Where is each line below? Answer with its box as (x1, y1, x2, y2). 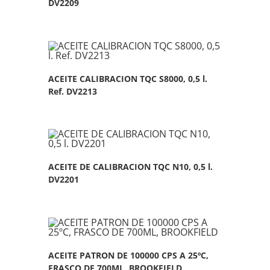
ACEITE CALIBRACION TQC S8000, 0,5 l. (48, 72, 208, 84)
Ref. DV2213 (48, 85, 98, 97)
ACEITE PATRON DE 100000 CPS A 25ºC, (48, 249, 209, 261)
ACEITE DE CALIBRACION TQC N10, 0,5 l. (48, 161, 213, 172)
